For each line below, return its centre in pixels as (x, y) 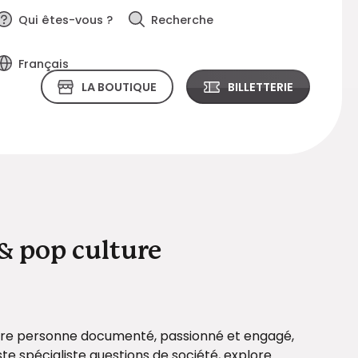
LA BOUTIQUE (119, 87)
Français (43, 64)
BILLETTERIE (260, 87)
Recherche (182, 20)
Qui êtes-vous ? (65, 20)
